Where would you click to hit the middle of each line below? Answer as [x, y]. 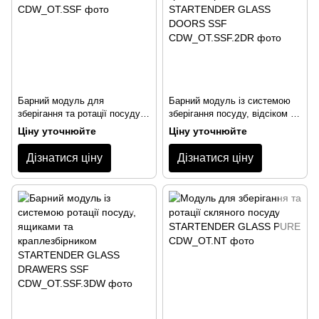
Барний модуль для [61, 101]
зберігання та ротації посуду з [83, 114]
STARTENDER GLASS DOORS [235, 140]
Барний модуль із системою [230, 101]
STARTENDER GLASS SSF [77, 140]
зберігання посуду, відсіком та [234, 114]
